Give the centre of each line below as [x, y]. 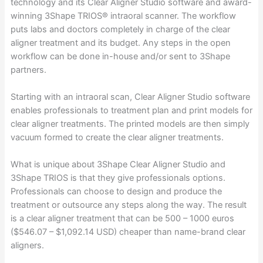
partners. [28, 70]
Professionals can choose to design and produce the [116, 192]
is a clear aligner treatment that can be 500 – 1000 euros [122, 219]
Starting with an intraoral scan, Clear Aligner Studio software [130, 97]
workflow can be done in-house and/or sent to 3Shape [120, 56]
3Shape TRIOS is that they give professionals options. [118, 178]
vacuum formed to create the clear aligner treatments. [117, 137]
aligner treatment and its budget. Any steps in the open [120, 43]
